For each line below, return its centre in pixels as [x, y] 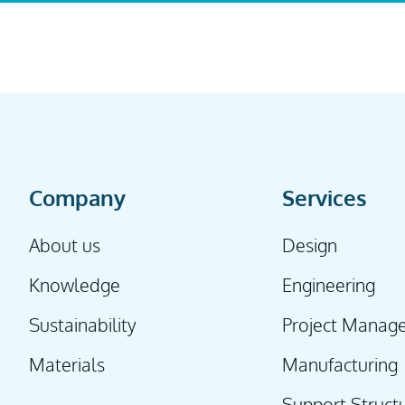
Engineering [329, 285]
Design [310, 245]
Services [325, 198]
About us [65, 245]
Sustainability [83, 325]
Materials [67, 365]
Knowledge [75, 285]
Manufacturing [340, 365]
